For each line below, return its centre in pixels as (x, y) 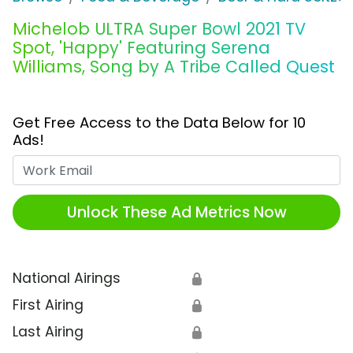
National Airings (67, 279)
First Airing (48, 305)
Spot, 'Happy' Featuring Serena (141, 48)
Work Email (213, 165)
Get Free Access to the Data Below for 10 (159, 123)
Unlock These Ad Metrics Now (176, 212)
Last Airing (48, 332)
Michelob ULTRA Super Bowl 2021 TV (159, 29)
